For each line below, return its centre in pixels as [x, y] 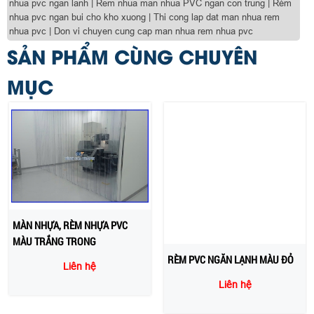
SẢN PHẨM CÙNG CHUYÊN [132, 55]
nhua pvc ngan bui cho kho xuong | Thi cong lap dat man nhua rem [144, 17]
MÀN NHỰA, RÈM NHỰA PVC [70, 225]
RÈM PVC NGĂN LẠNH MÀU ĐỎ [231, 225]
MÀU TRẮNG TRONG [54, 241]
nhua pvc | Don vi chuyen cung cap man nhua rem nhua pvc [131, 31]
